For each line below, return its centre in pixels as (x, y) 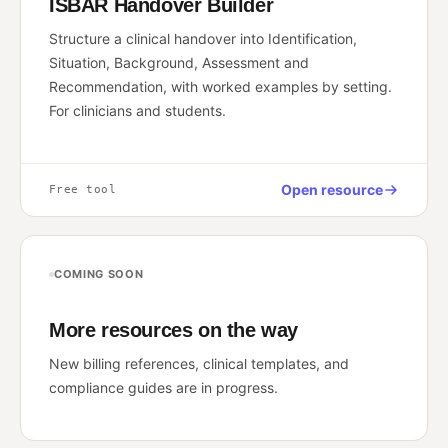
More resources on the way (173, 330)
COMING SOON (99, 274)
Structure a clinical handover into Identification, (203, 38)
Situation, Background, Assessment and (179, 62)
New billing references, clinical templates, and (199, 363)
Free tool (82, 189)
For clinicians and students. (137, 110)
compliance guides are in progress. (163, 387)
